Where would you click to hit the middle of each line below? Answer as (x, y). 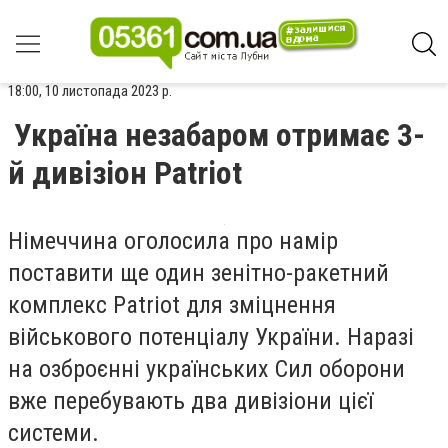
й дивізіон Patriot (125, 173)
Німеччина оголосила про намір (173, 241)
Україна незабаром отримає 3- (219, 135)
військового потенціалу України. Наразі (211, 337)
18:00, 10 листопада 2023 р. (90, 91)
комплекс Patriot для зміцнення (172, 305)
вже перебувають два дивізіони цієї (190, 401)
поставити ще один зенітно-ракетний (198, 273)
